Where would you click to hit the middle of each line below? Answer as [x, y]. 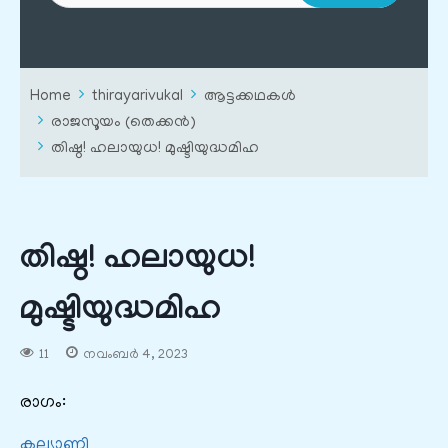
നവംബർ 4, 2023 [135, 356]
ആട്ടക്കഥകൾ [250, 98]
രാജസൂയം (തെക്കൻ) [123, 124]
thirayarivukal [137, 98]
